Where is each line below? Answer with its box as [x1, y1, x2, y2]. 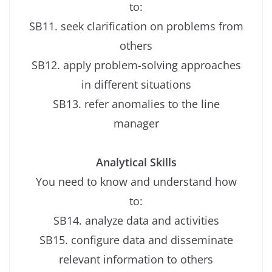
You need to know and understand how [35, 174, 237, 189]
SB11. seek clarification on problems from [29, 19, 243, 34]
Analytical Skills [95, 155, 177, 170]
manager [113, 116, 159, 131]
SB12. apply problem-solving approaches [31, 58, 241, 73]
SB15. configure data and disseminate [39, 233, 233, 248]
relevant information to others [59, 252, 213, 267]
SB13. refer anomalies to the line [52, 97, 220, 112]
